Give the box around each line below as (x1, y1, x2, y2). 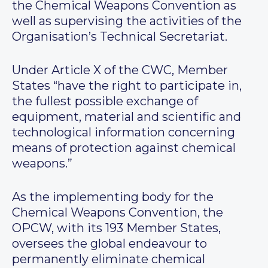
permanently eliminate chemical (12, 252, 205, 267)
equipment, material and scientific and (12, 109, 241, 124)
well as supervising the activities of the (12, 14, 242, 29)
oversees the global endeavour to (12, 236, 207, 251)
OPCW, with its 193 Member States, (12, 221, 221, 236)
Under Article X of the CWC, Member (12, 63, 228, 78)
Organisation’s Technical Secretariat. (12, 29, 227, 44)
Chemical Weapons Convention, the (12, 205, 223, 220)
